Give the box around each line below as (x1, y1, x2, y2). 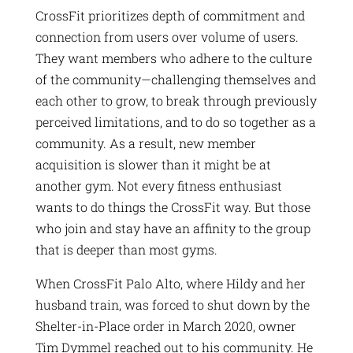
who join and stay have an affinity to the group (35, 219, 310, 236)
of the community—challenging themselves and (35, 70, 316, 87)
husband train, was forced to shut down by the (35, 295, 310, 313)
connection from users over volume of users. (35, 28, 299, 45)
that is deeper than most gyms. (35, 240, 217, 258)
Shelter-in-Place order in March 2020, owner (35, 317, 296, 334)
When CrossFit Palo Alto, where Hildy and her (35, 274, 306, 292)
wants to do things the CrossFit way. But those (35, 198, 310, 215)
